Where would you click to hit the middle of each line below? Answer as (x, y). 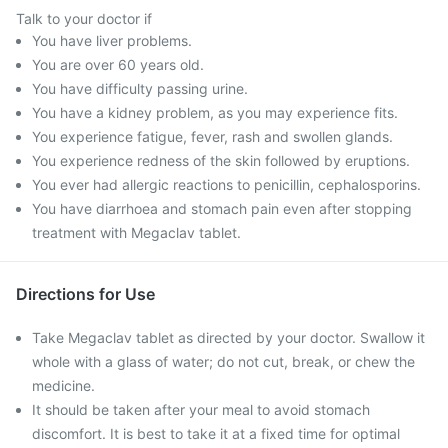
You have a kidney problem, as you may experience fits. (215, 112)
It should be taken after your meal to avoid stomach (201, 409)
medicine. (63, 385)
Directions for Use (85, 294)
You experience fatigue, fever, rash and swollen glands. (212, 136)
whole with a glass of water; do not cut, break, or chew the (223, 361)
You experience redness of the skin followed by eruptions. (221, 160)
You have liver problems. (112, 40)
